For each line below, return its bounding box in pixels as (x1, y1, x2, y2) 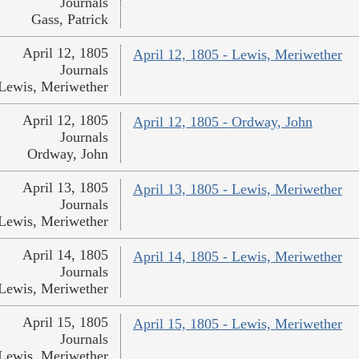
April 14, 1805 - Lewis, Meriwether (132, 248, 342, 265)
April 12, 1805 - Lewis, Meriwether (132, 46, 342, 63)
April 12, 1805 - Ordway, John (132, 114, 313, 131)
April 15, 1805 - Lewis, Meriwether (132, 316, 342, 333)
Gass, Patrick (30, 11, 108, 28)
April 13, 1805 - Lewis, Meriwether (132, 181, 342, 198)
